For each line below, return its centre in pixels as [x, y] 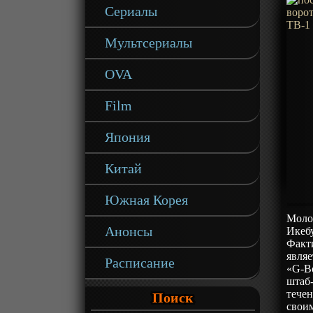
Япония [128, 137]
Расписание [140, 263]
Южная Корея [147, 200]
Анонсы [129, 231]
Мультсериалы [149, 43]
